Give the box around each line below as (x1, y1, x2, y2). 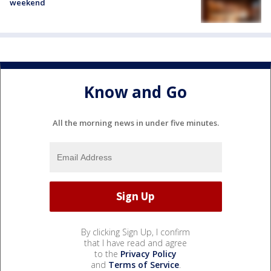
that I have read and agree (84, 237, 187, 249)
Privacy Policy (120, 247, 177, 260)
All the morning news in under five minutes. (52, 117, 219, 128)
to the (94, 247, 120, 260)
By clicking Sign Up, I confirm (81, 226, 190, 238)
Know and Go (84, 80, 187, 103)
